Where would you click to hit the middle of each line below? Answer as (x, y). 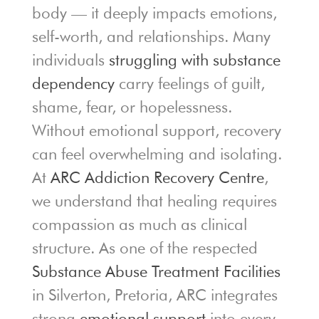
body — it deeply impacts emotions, (154, 13)
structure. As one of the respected (145, 248)
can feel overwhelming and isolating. (157, 154)
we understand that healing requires (154, 201)
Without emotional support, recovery (156, 131)
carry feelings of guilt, (189, 84)
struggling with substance (194, 60)
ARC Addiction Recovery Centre (157, 178)
